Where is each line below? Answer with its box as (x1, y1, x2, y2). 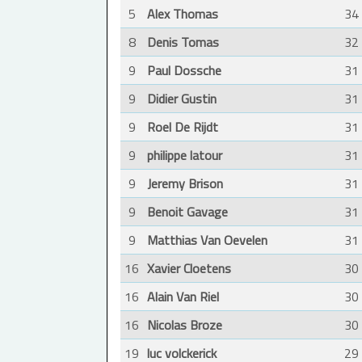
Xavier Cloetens (147, 259, 231, 279)
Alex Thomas (147, 4, 218, 24)
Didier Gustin (147, 89, 217, 109)
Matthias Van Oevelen (147, 230, 267, 250)
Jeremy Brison (147, 174, 223, 194)
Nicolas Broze (147, 315, 222, 335)
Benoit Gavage (147, 202, 228, 222)
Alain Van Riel (147, 287, 219, 307)
